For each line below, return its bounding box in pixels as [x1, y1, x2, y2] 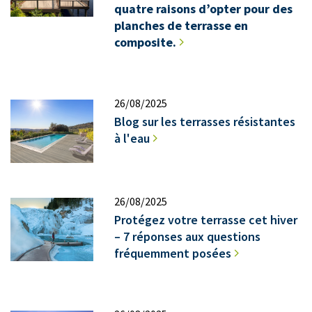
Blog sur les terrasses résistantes [114, 113, 296, 130]
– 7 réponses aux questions [114, 228, 261, 244]
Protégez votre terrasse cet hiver [114, 211, 298, 228]
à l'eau [114, 130, 150, 146]
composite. [114, 33, 177, 50]
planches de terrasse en [114, 17, 249, 33]
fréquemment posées [114, 244, 232, 261]
